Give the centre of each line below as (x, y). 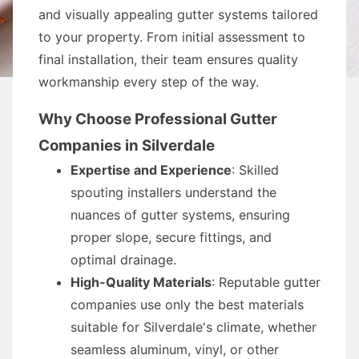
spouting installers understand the (173, 192)
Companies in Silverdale (127, 145)
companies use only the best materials (187, 305)
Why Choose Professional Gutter (158, 119)
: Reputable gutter (266, 282)
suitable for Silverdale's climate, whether (194, 327)
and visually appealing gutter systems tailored (178, 14)
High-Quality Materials (141, 282)
